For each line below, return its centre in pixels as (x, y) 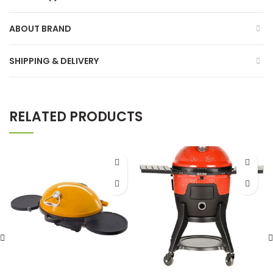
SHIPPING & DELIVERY (54, 61)
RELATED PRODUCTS (76, 116)
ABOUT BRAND (40, 28)
